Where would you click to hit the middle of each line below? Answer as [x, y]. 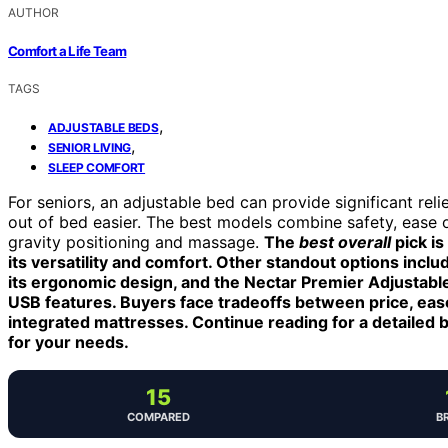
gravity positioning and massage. [136, 241]
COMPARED [158, 416]
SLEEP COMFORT [97, 167]
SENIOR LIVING [90, 147]
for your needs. [68, 341]
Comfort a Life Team [67, 50]
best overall [345, 241]
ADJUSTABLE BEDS [103, 127]
